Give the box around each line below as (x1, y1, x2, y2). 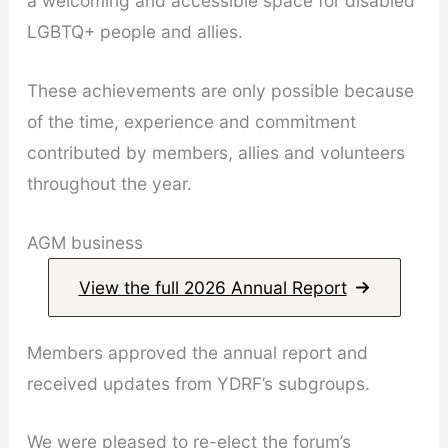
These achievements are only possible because (26, 79, 414, 101)
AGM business (26, 231, 143, 253)
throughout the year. (26, 172, 192, 194)
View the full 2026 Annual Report (78, 276, 347, 298)
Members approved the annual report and (26, 341, 368, 363)
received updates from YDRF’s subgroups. (26, 372, 370, 394)
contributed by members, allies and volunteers (26, 141, 405, 163)
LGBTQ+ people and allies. (26, 21, 243, 43)
